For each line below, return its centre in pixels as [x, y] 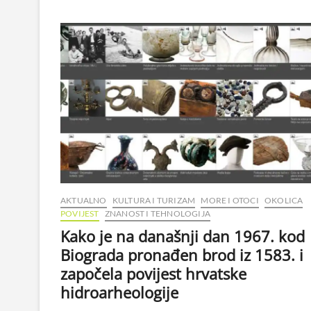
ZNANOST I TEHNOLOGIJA [158, 213]
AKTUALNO [84, 200]
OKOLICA [284, 200]
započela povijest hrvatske [153, 273]
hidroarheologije [119, 292]
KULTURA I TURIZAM [154, 200]
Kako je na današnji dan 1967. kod [183, 236]
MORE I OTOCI [230, 200]
